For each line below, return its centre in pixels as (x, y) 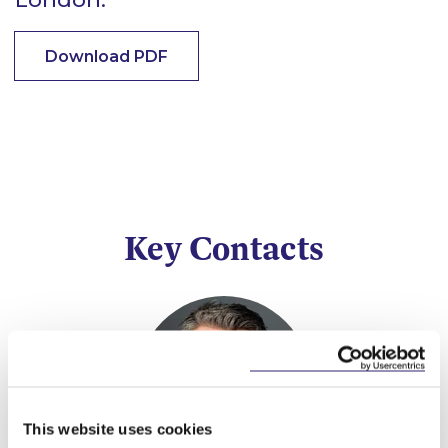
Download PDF (106, 56)
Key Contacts (224, 248)
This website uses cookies (118, 429)
